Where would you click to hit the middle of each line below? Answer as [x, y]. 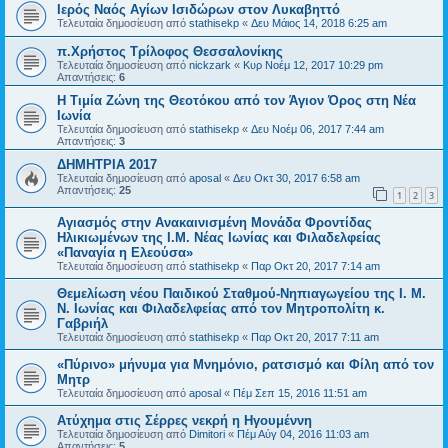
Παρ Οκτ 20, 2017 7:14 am [315, 266]
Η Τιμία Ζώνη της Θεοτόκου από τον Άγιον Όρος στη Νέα [236, 100]
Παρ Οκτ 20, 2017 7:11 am [315, 337]
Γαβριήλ [82, 324]
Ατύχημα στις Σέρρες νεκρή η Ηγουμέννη [184, 421]
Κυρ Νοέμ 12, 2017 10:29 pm [313, 64]
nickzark [210, 64]
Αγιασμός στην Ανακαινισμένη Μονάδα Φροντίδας [214, 223]
